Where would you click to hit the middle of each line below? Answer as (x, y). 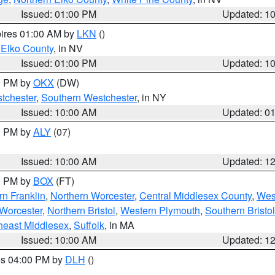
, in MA (119, 225)
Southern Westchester (89, 97)
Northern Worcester (92, 196)
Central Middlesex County (196, 196)
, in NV (68, 48)
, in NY (152, 97)
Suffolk (89, 225)
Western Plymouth (160, 210)
